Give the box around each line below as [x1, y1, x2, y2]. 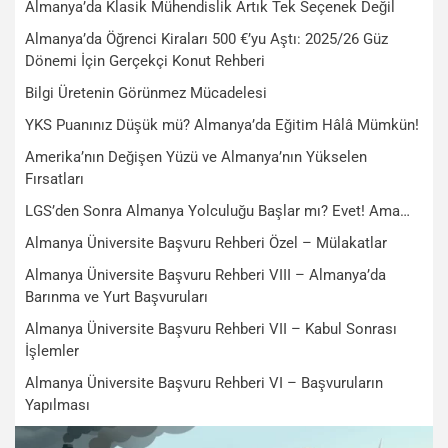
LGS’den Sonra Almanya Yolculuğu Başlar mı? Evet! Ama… [25, 202, 410, 220]
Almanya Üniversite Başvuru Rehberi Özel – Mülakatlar [25, 234, 387, 252]
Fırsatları [25, 170, 84, 188]
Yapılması [25, 396, 90, 414]
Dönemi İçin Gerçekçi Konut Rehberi [25, 52, 265, 70]
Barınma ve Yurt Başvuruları [25, 288, 208, 306]
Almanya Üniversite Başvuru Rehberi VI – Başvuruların [25, 374, 383, 392]
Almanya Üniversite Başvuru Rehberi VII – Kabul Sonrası [25, 320, 397, 338]
